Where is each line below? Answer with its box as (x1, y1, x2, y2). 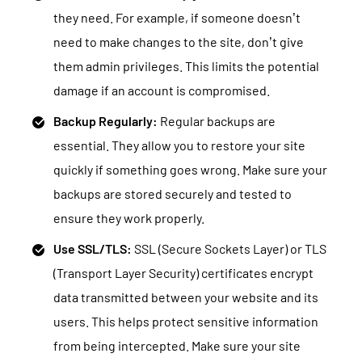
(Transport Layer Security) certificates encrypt (53, 265, 314, 280)
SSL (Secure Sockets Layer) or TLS (132, 241, 326, 256)
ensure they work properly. (53, 210, 204, 225)
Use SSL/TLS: (53, 241, 132, 256)
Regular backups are (158, 113, 276, 128)
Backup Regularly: (53, 113, 158, 128)
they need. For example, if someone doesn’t (53, 10, 301, 25)
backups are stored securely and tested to (53, 186, 292, 201)
